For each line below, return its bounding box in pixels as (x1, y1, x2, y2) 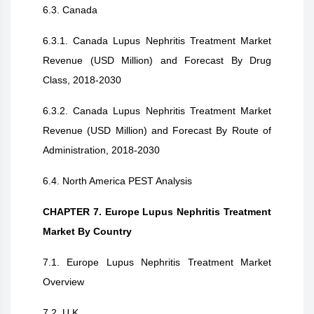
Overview (43, 276, 84, 287)
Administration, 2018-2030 (43, 144, 160, 156)
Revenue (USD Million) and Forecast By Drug (43, 55, 271, 66)
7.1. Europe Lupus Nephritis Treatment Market (43, 257, 271, 268)
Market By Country (43, 226, 132, 237)
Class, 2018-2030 (43, 74, 121, 86)
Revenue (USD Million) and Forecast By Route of (43, 125, 271, 136)
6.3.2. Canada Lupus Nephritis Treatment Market (43, 105, 271, 116)
